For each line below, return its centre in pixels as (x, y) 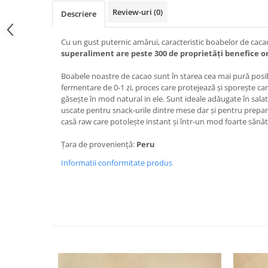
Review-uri (133, 12)
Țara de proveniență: (99, 144)
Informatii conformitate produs (117, 162)
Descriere (79, 13)
